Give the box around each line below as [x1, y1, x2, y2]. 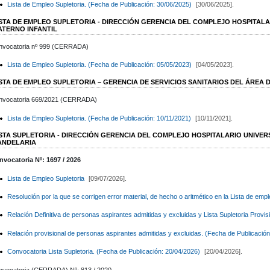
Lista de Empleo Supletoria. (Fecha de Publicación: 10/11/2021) [7, 114, 191, 122]
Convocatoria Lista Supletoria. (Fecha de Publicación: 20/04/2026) [7, 248, 200, 256]
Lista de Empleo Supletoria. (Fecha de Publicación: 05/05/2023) [7, 61, 192, 69]
